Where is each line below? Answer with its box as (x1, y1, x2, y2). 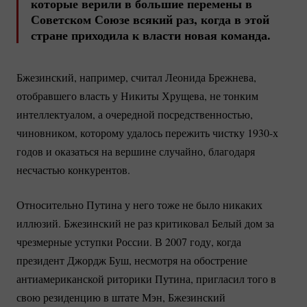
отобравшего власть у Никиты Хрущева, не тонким (16, 88, 258, 103)
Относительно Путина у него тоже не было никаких (16, 197, 262, 212)
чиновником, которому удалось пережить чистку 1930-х (16, 125, 278, 140)
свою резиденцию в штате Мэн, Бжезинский (16, 290, 225, 305)
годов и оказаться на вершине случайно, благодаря (16, 144, 255, 159)
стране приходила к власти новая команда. (31, 26, 271, 45)
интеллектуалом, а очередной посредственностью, (16, 107, 253, 122)
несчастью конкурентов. (16, 162, 130, 177)
